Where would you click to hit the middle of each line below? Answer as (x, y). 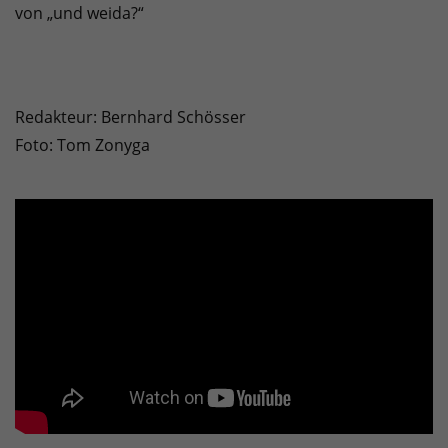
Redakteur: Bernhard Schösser (130, 117)
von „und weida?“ (79, 13)
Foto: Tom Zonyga (82, 145)
